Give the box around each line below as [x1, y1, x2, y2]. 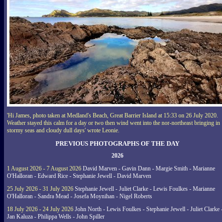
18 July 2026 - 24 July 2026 [7, 206, 73, 213]
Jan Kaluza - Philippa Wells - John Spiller [7, 213, 105, 220]
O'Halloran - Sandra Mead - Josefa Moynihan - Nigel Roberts [7, 193, 152, 200]
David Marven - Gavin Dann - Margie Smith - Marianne [81, 165, 215, 172]
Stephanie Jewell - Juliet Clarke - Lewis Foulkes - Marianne [73, 185, 215, 192]
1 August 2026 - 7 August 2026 [7, 165, 81, 172]
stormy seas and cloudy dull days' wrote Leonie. [7, 126, 119, 134]
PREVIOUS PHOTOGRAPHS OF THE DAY [55, 139, 179, 147]
